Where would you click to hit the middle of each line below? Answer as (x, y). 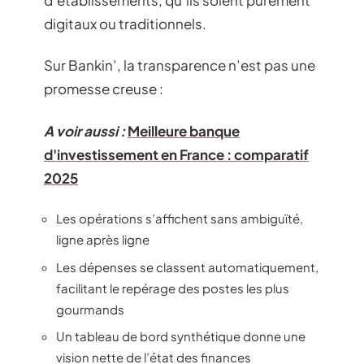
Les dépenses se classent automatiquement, (187, 266)
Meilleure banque (184, 130)
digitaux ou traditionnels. (125, 23)
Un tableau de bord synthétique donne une (181, 336)
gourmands (90, 309)
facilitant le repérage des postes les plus (173, 288)
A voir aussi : (84, 130)
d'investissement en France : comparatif (176, 154)
